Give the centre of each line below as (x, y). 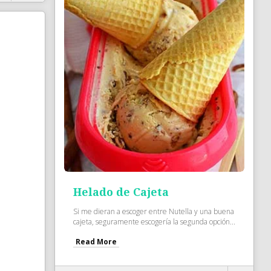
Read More (96, 241)
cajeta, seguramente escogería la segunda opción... (155, 221)
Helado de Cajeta (121, 192)
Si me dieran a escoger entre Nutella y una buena (154, 211)
